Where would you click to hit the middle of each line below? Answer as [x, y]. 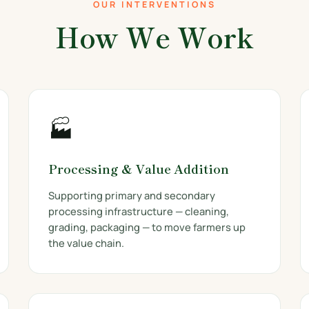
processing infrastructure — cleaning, [139, 211]
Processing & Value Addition [139, 169]
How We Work [154, 37]
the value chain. [87, 243]
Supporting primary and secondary [132, 195]
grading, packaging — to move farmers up [147, 227]
